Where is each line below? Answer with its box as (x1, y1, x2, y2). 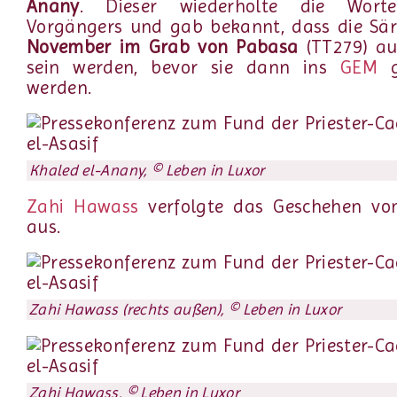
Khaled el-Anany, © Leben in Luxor (29, 161, 265, 180)
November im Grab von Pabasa (27, 35, 299, 58)
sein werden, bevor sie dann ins (27, 56, 340, 78)
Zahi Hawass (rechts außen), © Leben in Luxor (29, 300, 342, 319)
